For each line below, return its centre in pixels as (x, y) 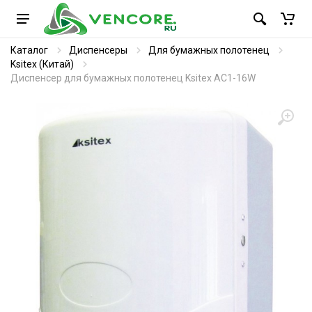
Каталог (29, 50)
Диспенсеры (98, 50)
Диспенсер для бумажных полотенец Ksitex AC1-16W (133, 78)
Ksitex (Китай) (42, 64)
